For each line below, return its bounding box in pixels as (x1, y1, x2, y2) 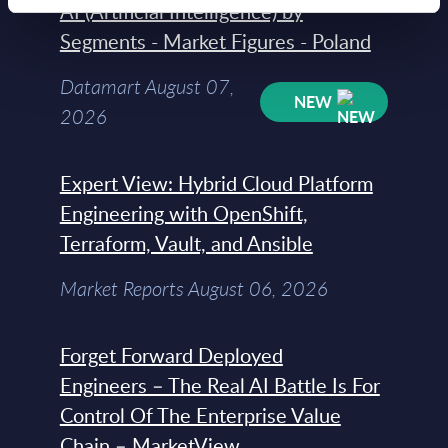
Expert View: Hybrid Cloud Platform (59, 169, 373, 198)
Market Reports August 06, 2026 (59, 275, 328, 303)
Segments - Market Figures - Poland (59, 27, 371, 56)
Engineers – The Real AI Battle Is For (59, 371, 380, 400)
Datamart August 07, (59, 73, 234, 101)
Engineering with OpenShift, (59, 199, 308, 228)
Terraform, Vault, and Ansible (59, 229, 313, 258)
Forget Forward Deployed (59, 341, 283, 370)
